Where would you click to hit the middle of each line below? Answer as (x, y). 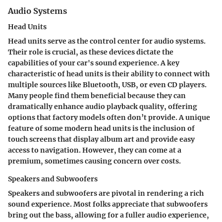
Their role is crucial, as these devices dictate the (91, 52)
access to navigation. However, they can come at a (95, 150)
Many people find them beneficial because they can (97, 96)
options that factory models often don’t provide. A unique (109, 118)
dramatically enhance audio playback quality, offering (103, 107)
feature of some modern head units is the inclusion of (101, 129)
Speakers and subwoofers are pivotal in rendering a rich (106, 194)
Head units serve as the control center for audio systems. (107, 41)
